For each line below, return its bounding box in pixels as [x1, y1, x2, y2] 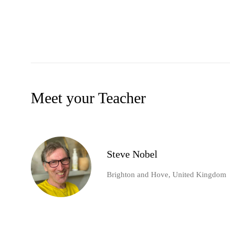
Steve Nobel [107, 148, 158, 160]
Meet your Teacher [31, 89, 146, 107]
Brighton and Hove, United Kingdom [107, 170, 226, 179]
